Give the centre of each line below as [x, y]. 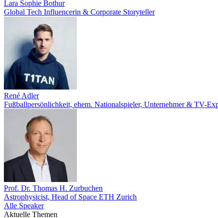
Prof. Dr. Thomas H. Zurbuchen [53, 188]
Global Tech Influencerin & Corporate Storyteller [79, 12]
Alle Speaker [24, 206]
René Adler [21, 96]
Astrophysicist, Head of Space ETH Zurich [70, 197]
